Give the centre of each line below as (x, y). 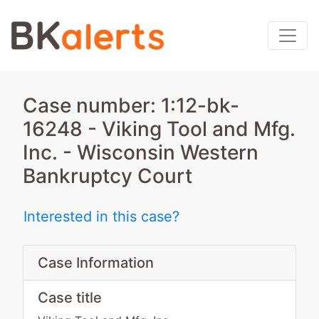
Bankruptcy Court (108, 176)
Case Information (96, 263)
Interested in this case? (101, 216)
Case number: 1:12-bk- (131, 105)
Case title (70, 298)
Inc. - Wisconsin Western (141, 152)
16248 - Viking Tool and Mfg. (159, 129)
